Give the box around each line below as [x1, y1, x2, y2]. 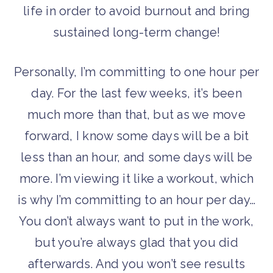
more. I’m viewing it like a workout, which [19, 171, 254, 186]
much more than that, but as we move [27, 107, 246, 122]
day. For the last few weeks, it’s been [31, 86, 242, 101]
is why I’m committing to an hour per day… [17, 193, 256, 208]
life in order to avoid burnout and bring [23, 4, 250, 19]
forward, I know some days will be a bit [24, 129, 249, 144]
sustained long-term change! [52, 25, 221, 40]
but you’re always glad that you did [35, 235, 238, 250]
